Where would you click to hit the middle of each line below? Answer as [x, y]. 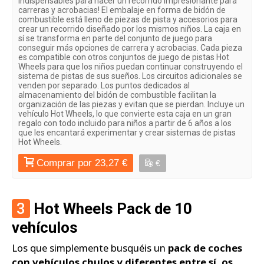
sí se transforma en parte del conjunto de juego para [115, 39]
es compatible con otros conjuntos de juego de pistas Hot [124, 57]
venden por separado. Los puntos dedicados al [104, 86]
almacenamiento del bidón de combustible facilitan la [117, 95]
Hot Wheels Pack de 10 [111, 208]
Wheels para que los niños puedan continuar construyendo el [131, 67]
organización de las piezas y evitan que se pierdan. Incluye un [131, 105]
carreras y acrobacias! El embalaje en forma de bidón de [122, 10]
